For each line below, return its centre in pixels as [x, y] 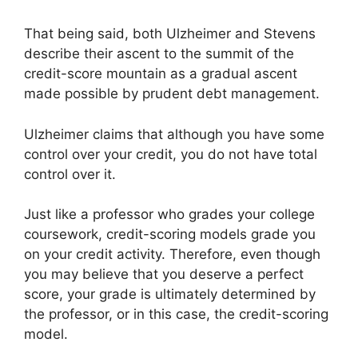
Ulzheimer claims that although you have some [174, 134]
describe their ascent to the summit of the [159, 54]
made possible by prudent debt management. [172, 93]
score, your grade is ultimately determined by [170, 294]
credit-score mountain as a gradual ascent [161, 74]
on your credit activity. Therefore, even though [172, 254]
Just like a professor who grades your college [169, 214]
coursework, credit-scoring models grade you [170, 234]
